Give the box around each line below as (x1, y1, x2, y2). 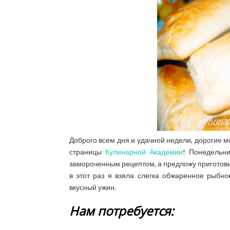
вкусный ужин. (69, 183, 116, 191)
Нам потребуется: (69, 202, 174, 219)
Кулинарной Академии (105, 147, 183, 156)
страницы (69, 147, 105, 156)
